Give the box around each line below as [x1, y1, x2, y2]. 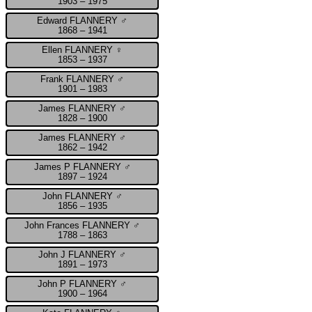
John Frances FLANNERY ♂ [24, 220, 140, 231]
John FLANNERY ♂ [42, 191, 123, 201]
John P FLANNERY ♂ [38, 279, 127, 289]
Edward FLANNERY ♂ [37, 15, 127, 26]
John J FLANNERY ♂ [38, 249, 126, 260]
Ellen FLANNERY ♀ [42, 45, 123, 55]
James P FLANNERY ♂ [33, 162, 131, 172]
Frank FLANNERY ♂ [40, 74, 124, 84]
